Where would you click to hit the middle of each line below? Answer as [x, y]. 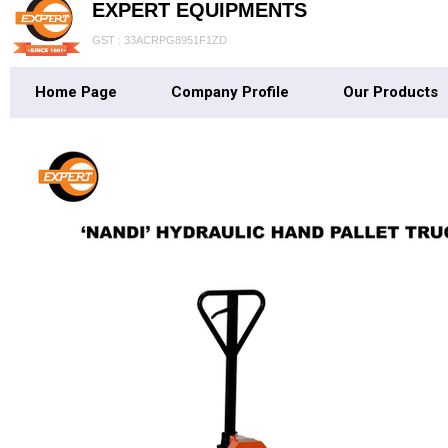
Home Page [76, 91]
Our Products [390, 91]
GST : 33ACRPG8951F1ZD [160, 39]
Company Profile [230, 91]
